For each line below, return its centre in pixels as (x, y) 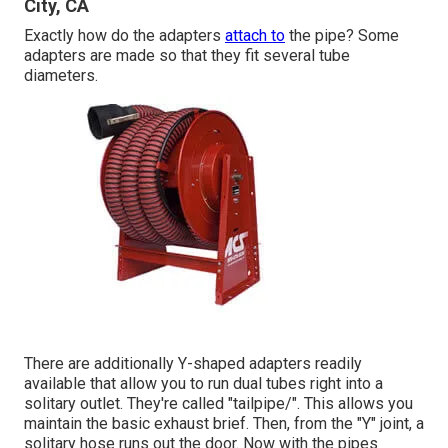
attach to (255, 36)
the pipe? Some (342, 36)
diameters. (61, 76)
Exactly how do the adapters (124, 36)
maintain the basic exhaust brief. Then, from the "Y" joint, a (224, 424)
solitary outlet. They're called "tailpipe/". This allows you (218, 404)
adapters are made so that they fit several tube (187, 56)
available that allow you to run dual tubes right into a (203, 384)
